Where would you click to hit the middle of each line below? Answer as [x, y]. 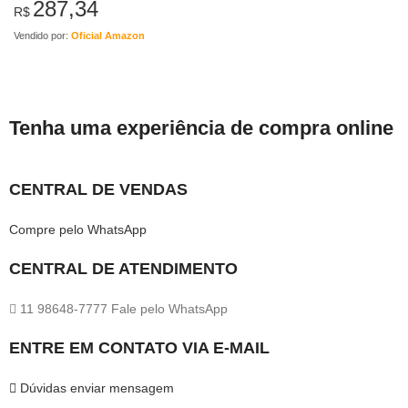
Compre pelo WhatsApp [78, 229]
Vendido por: [42, 35]
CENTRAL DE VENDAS [98, 189]
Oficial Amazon [108, 35]
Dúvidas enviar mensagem [97, 388]
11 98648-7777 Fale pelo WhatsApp [124, 308]
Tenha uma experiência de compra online [201, 127]
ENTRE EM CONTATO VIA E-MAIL [139, 347]
